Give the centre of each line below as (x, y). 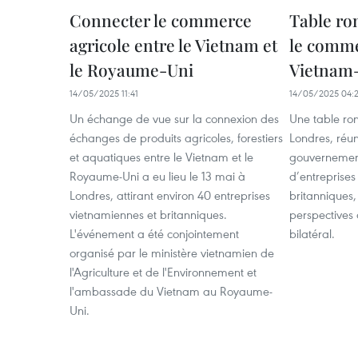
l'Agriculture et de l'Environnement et (163, 272)
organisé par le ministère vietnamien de (172, 253)
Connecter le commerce (161, 20)
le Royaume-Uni (131, 70)
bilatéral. (312, 233)
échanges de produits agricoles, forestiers (176, 137)
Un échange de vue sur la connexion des (174, 118)
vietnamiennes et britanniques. (148, 214)
